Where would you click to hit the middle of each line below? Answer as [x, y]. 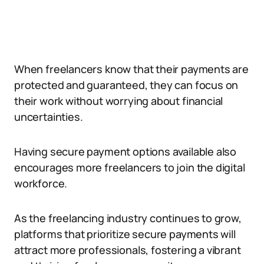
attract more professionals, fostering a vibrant [128, 250]
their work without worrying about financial [119, 101]
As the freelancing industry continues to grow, [128, 218]
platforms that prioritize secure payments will [125, 234]
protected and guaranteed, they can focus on [126, 85]
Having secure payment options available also [126, 151]
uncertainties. [49, 117]
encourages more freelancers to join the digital [130, 167]
